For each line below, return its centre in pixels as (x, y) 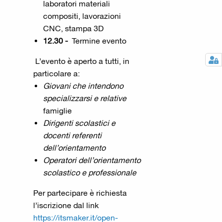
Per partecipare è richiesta (80, 193)
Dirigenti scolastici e (80, 123)
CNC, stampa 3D (74, 28)
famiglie (58, 110)
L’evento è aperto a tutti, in (83, 61)
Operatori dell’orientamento (92, 160)
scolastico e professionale (90, 172)
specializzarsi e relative (85, 98)
